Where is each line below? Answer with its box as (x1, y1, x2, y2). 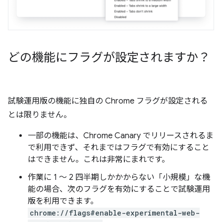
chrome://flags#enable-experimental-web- (30, 208, 200, 218)
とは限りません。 (8, 110, 71, 120)
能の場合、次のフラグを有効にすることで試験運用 (28, 184, 210, 194)
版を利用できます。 (28, 196, 98, 206)
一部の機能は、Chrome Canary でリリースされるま (28, 130, 214, 141)
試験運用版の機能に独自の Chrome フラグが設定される (8, 96, 208, 106)
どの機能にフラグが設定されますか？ (8, 50, 210, 65)
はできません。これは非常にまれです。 (28, 154, 169, 165)
